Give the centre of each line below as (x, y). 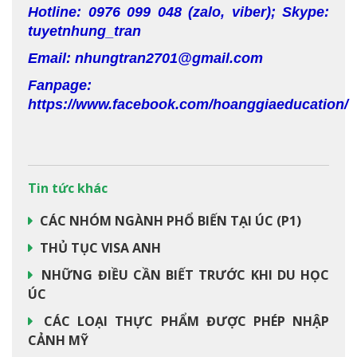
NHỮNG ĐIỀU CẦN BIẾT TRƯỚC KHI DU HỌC (183, 275)
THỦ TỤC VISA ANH (99, 248)
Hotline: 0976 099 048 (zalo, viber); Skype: (178, 12)
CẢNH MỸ (58, 340)
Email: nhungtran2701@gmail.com (145, 58)
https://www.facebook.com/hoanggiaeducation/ (188, 104)
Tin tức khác (68, 188)
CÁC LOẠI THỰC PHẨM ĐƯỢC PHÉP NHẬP (183, 321)
